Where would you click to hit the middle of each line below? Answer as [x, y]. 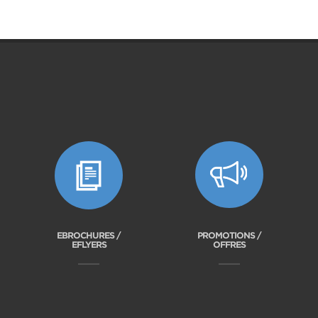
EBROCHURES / [89, 236]
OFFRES [229, 245]
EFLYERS [89, 245]
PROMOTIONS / [229, 236]
